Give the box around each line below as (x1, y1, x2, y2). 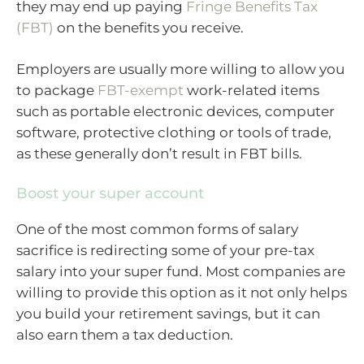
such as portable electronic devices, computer (16, 103, 335, 120)
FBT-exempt (97, 82, 184, 99)
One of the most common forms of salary (16, 220, 298, 237)
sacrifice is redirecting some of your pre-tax (16, 241, 314, 258)
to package (16, 82, 97, 99)
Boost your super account (16, 184, 204, 202)
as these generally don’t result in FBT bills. (16, 145, 302, 162)
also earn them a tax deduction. (16, 326, 233, 343)
